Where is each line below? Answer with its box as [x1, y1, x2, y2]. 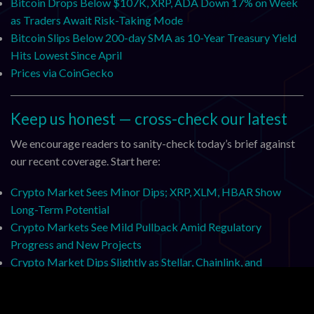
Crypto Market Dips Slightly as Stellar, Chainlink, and [11, 254, 262, 268]
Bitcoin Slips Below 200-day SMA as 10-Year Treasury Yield [11, 31, 296, 45]
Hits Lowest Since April [11, 48, 122, 62]
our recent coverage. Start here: [11, 154, 161, 168]
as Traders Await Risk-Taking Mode [11, 13, 183, 27]
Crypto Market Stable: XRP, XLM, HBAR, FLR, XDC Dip [11, 289, 275, 303]
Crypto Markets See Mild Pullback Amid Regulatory [11, 219, 261, 233]
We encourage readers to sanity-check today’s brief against [11, 137, 295, 151]
